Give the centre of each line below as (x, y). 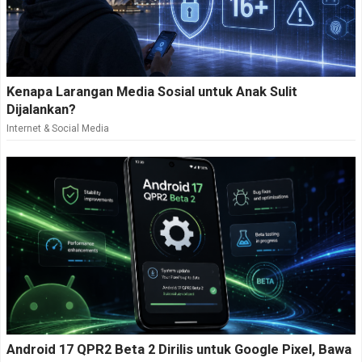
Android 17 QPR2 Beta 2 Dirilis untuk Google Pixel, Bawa (179, 349)
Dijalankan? (41, 109)
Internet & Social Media (58, 128)
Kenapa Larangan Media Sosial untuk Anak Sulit (152, 91)
